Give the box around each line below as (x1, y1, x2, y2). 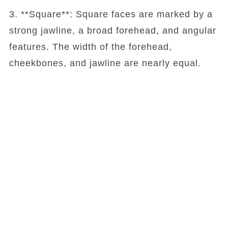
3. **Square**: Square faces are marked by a (9, 9, 213, 19)
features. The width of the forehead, (9, 41, 172, 52)
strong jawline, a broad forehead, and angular (9, 25, 216, 36)
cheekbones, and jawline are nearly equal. (9, 58, 201, 68)
